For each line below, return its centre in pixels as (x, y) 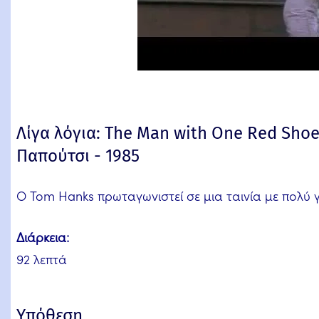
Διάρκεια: (43, 237)
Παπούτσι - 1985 (78, 156)
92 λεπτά (42, 259)
